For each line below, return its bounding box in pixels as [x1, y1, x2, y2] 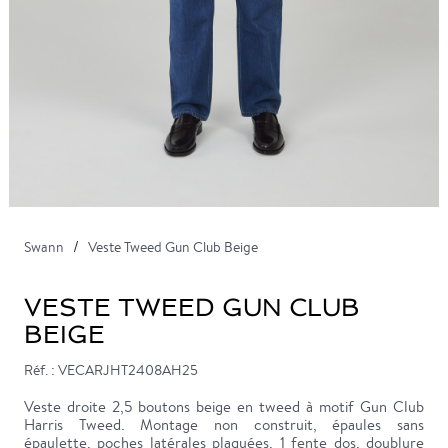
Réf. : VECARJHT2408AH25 [24, 361, 198, 380]
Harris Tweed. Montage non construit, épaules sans [24, 415, 424, 435]
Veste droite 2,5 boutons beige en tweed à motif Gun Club [24, 397, 424, 417]
